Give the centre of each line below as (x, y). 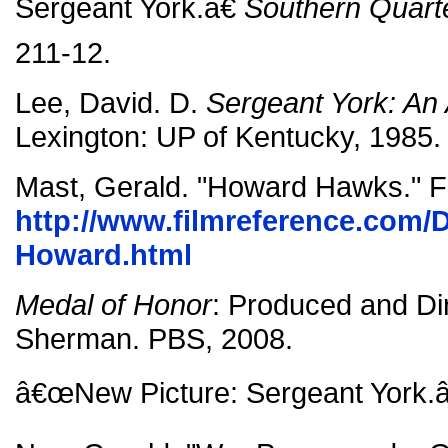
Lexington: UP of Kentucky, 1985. (228, 136)
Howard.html (103, 254)
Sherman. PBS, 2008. (154, 338)
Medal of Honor (113, 304)
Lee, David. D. (110, 102)
